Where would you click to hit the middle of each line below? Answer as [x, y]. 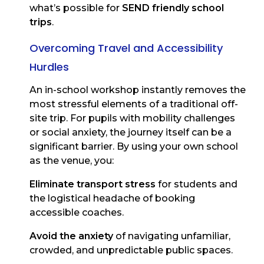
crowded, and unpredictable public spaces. [131, 250]
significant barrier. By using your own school [134, 147]
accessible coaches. [77, 213]
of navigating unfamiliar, [172, 236]
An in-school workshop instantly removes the [138, 90]
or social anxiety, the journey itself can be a [131, 133]
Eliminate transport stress [93, 184]
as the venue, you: [72, 161]
